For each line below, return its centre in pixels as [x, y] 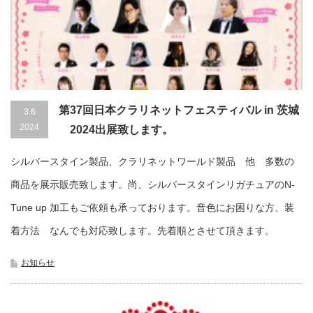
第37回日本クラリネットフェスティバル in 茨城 [179, 110]
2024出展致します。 [116, 129]
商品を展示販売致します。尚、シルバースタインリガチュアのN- [153, 184]
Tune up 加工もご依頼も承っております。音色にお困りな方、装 [152, 207]
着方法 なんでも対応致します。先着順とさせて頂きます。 [143, 230]
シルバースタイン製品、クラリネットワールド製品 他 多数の [152, 161]
